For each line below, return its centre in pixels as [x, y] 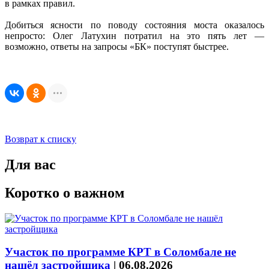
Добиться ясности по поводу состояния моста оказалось [134, 25]
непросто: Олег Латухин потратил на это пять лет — [134, 35]
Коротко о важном [65, 192]
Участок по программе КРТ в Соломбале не [120, 252]
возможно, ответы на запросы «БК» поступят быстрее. [117, 46]
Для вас [30, 164]
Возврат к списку [41, 139]
